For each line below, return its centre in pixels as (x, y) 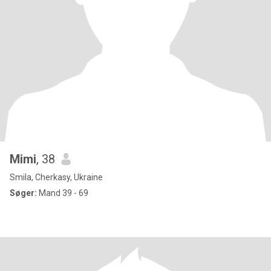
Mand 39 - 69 (63, 193)
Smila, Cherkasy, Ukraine (56, 177)
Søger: (23, 193)
